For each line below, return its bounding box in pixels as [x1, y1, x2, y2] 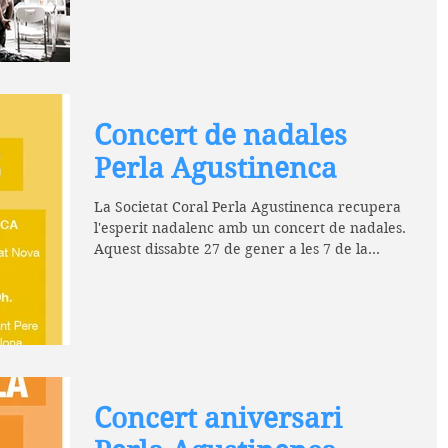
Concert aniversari [94, 401, 342, 435]
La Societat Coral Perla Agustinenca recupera [94, 197, 401, 216]
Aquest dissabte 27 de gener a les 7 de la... [94, 239, 380, 258]
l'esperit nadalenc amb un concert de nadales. [94, 218, 406, 237]
